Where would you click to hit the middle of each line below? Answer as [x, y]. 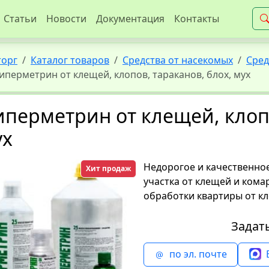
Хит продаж [108, 168]
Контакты [197, 19]
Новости [66, 19]
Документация [130, 19]
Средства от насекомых [178, 60]
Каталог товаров [70, 60]
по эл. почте [198, 254]
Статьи [20, 19]
